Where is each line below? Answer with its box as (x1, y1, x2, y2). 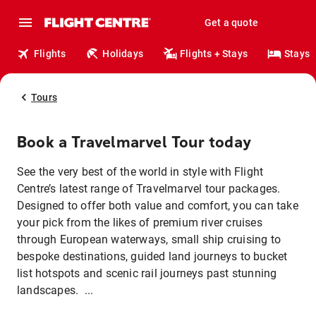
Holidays (102, 48, 144, 59)
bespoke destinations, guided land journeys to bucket (17, 250, 288, 263)
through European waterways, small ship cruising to (17, 233, 281, 246)
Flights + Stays (180, 48, 248, 59)
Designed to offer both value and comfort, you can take (17, 199, 298, 212)
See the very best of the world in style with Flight (17, 165, 264, 178)
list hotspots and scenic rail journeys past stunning (17, 267, 277, 280)
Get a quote (204, 17, 258, 28)
